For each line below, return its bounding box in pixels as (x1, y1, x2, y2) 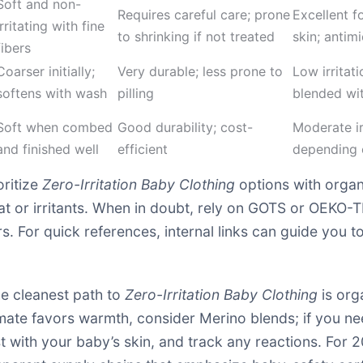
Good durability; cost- (117, 119, 253, 135)
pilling (117, 85, 154, 101)
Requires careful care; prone (117, 6, 290, 23)
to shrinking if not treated (117, 28, 275, 45)
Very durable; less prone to (117, 63, 283, 79)
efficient (117, 141, 168, 157)
